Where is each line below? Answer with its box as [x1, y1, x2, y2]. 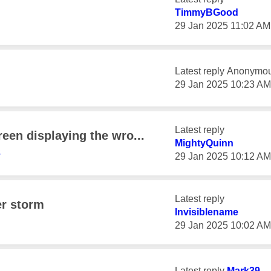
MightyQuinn [175, 138, 233, 148]
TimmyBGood [175, 7, 238, 18]
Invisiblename [175, 207, 238, 217]
